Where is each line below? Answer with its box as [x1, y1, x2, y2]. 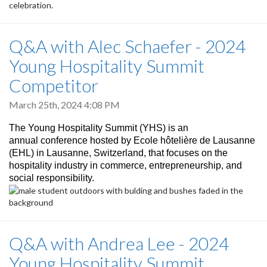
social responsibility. [9, 173, 94, 184]
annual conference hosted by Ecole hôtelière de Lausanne [9, 135, 255, 146]
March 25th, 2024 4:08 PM [9, 98, 120, 110]
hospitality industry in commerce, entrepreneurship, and [9, 160, 242, 171]
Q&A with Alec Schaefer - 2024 [9, 35, 246, 57]
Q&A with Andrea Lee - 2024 [9, 232, 229, 254]
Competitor [9, 74, 98, 96]
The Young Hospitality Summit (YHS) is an [9, 123, 188, 133]
